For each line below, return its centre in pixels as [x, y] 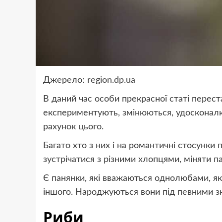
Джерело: [65, 81]
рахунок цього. [73, 127]
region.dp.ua [111, 81]
